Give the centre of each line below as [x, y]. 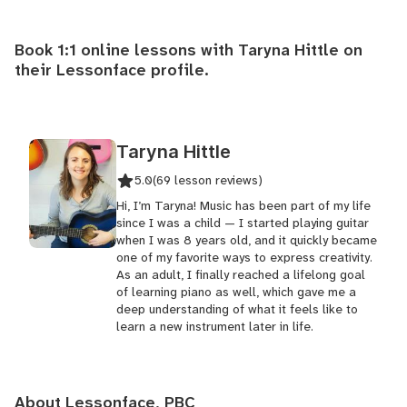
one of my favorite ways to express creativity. [244, 257]
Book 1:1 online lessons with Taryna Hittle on [189, 50]
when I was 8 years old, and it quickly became [247, 239]
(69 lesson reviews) [208, 180]
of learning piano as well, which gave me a [236, 291]
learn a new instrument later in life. [215, 326]
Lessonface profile [130, 70]
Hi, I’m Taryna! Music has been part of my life [243, 205]
